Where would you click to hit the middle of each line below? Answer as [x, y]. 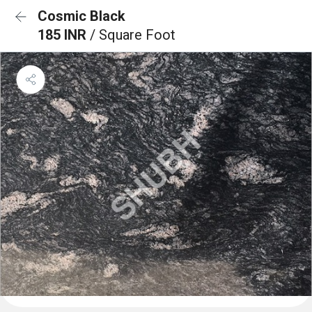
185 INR [64, 35]
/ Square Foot [133, 35]
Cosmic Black [81, 16]
